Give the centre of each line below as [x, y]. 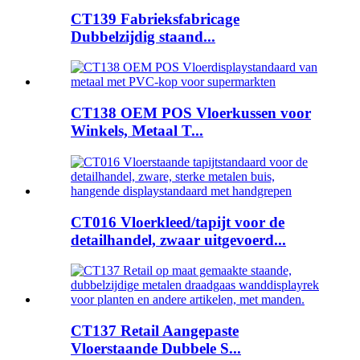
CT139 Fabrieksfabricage [155, 18]
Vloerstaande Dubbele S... [156, 349]
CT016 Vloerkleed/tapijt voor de [178, 222]
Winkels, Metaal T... [137, 131]
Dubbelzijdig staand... [143, 36]
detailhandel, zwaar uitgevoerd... [178, 239]
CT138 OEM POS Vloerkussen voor [191, 113]
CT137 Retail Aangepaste [155, 331]
